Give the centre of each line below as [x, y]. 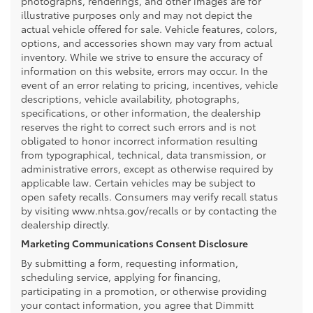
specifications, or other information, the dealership [141, 112]
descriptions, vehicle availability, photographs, [130, 98]
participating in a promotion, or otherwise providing [144, 290]
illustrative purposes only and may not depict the [137, 14]
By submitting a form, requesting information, [130, 262]
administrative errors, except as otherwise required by [147, 168]
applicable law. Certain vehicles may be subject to [138, 182]
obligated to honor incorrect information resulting [139, 140]
